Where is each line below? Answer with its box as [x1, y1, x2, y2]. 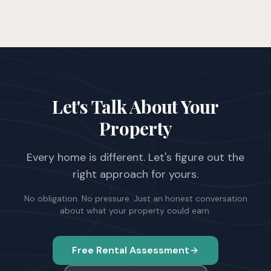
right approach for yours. [73, 167, 198, 181]
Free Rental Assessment [72, 244, 189, 256]
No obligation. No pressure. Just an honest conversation [24, 193, 247, 204]
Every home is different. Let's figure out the [27, 150, 244, 165]
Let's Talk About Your [52, 94, 219, 119]
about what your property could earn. [60, 205, 211, 216]
